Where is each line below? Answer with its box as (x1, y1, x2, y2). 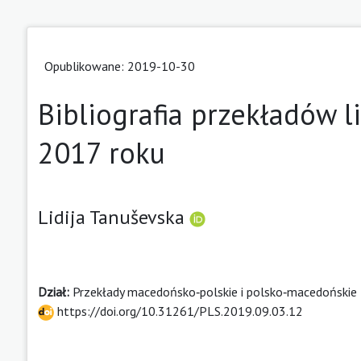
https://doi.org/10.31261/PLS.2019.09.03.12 (54, 302, 303, 319)
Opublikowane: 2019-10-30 (44, 57, 195, 74)
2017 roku (38, 133, 165, 172)
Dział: (38, 283, 73, 300)
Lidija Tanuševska (38, 204, 189, 230)
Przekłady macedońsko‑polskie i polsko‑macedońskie (73, 283, 357, 300)
